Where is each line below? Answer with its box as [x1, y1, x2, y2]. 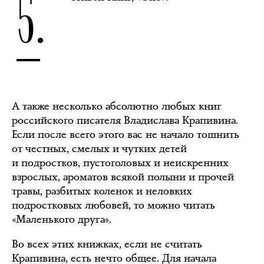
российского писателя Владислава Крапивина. [12, 113, 238, 127]
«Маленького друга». [12, 212, 111, 226]
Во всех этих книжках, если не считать [12, 237, 202, 251]
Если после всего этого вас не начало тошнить [12, 127, 239, 141]
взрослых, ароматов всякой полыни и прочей [12, 170, 234, 184]
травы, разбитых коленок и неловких [12, 184, 192, 198]
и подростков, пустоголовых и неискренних [12, 156, 229, 170]
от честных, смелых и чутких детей [12, 141, 187, 156]
